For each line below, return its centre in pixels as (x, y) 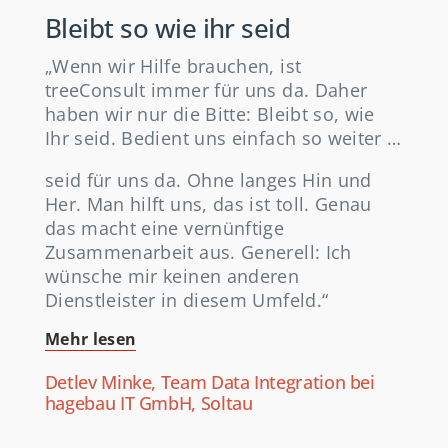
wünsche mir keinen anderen (172, 276)
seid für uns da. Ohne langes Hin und (208, 180)
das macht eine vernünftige (164, 228)
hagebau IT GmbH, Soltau (148, 403)
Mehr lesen (90, 339)
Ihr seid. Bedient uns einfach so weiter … (223, 138)
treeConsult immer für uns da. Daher (206, 90)
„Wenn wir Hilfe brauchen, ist (173, 66)
